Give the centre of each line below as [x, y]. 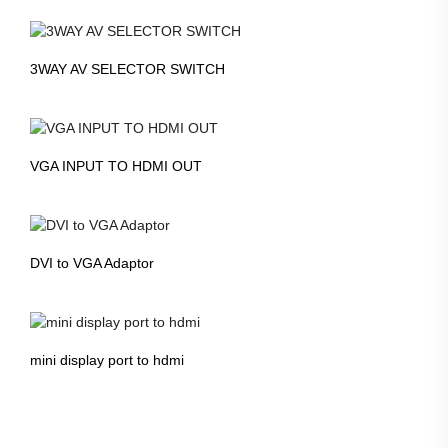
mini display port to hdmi [107, 359]
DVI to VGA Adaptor [92, 262]
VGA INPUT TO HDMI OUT [116, 166]
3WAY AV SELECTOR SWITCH [127, 69]
